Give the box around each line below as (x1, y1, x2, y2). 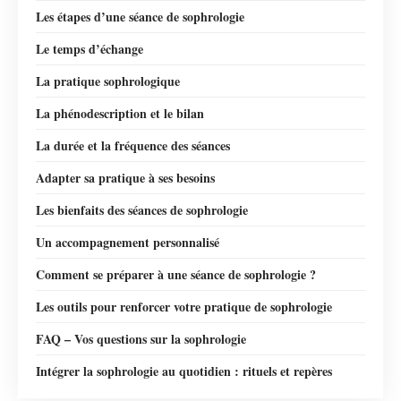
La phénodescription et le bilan (36, 103, 204, 123)
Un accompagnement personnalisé (36, 232, 219, 252)
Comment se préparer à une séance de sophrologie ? (36, 264, 316, 284)
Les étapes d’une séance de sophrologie (36, 6, 244, 26)
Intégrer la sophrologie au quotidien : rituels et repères (36, 361, 332, 380)
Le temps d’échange (36, 38, 143, 58)
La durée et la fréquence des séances (36, 135, 230, 155)
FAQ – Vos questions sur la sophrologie (36, 328, 246, 348)
